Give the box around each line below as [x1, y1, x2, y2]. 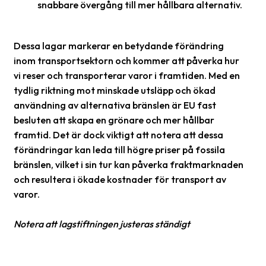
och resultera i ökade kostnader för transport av [14, 173, 226, 185]
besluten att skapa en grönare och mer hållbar [14, 114, 214, 126]
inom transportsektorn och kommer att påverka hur [14, 55, 239, 66]
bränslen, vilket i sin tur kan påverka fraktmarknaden [14, 159, 243, 170]
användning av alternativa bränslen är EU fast [14, 99, 216, 111]
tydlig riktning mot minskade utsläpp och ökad [14, 84, 216, 96]
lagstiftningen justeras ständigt [59, 218, 190, 230]
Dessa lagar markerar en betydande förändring [14, 40, 224, 52]
